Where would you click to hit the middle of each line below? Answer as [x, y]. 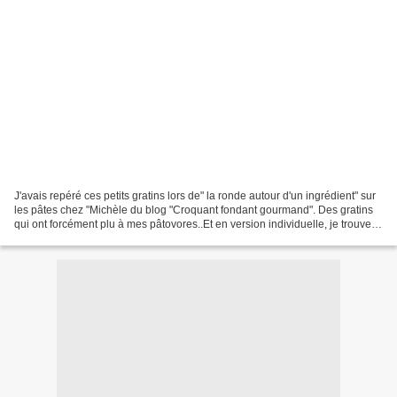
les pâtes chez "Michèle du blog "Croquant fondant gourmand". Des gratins [194, 210]
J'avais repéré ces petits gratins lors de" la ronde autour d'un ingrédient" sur [195, 196]
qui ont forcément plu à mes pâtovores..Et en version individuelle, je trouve [193, 225]
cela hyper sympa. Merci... [77, 239]
